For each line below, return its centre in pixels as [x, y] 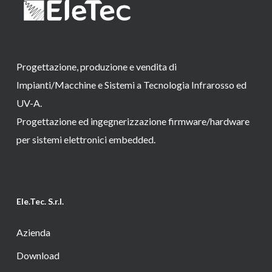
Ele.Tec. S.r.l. [40, 202]
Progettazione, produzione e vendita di [96, 67]
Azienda [33, 233]
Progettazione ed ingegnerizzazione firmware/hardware [133, 121]
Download [38, 256]
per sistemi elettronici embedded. [86, 140]
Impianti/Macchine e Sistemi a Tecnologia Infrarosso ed [131, 85]
